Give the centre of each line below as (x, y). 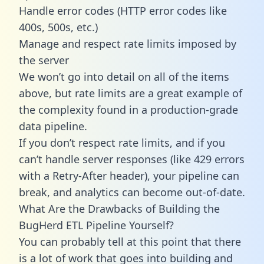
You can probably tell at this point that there (130, 241)
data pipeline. (53, 126)
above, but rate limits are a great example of (131, 93)
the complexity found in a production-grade (128, 109)
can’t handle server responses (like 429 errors (132, 159)
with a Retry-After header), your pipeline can (129, 175)
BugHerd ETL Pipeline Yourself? (96, 225)
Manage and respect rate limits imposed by (128, 43)
